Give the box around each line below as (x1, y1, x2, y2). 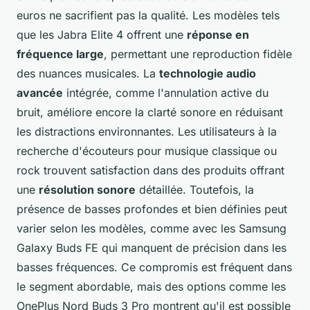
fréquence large (17, 47, 104, 62)
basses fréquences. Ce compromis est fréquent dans (17, 260, 292, 275)
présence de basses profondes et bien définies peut (17, 202, 287, 217)
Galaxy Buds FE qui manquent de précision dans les (17, 241, 286, 255)
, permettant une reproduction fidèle (104, 47, 292, 62)
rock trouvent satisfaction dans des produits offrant (17, 163, 284, 178)
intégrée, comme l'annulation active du (63, 86, 268, 100)
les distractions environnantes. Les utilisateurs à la (17, 125, 277, 139)
